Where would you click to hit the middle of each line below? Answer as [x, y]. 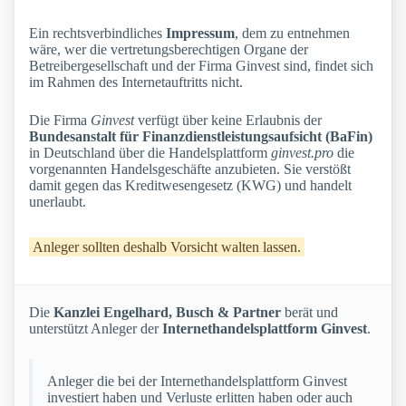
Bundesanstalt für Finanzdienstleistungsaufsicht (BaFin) [201, 137]
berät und [309, 313]
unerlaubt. [58, 202]
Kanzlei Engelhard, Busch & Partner [167, 313]
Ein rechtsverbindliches [97, 34]
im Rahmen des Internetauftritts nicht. [136, 82]
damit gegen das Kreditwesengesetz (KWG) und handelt [190, 186]
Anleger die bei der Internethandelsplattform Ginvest [197, 382]
